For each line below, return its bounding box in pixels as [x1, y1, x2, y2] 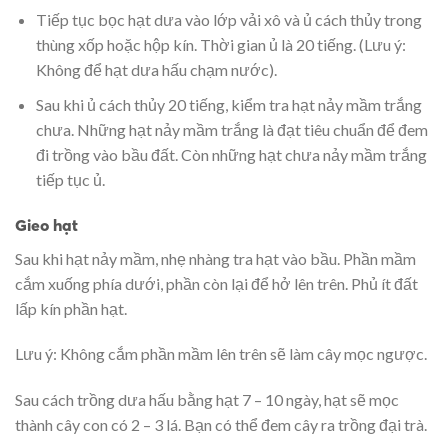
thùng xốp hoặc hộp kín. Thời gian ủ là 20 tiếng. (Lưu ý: [35, 35, 406, 55]
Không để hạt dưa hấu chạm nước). [35, 60, 277, 80]
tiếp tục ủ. [35, 169, 105, 189]
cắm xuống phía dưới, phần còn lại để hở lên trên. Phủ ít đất [15, 273, 418, 293]
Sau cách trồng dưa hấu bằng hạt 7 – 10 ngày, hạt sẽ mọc [15, 390, 399, 410]
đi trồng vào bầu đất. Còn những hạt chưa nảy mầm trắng [35, 144, 427, 164]
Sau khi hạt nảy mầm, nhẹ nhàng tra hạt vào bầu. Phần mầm [15, 248, 416, 268]
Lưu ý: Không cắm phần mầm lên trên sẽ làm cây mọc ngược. [15, 344, 427, 364]
